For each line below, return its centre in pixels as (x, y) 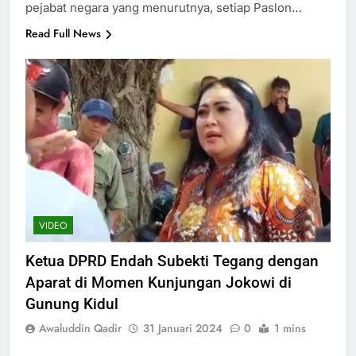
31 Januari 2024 (183, 328)
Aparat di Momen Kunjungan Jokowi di (159, 282)
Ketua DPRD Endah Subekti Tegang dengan (172, 261)
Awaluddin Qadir (80, 328)
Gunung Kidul (72, 304)
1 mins (290, 328)
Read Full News (63, 34)
